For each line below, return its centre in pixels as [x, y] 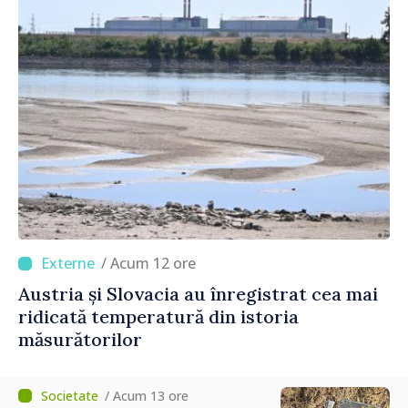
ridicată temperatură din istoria [158, 317]
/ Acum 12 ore [153, 264]
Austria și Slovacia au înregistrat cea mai [198, 294]
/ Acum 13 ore [147, 396]
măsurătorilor [80, 340]
